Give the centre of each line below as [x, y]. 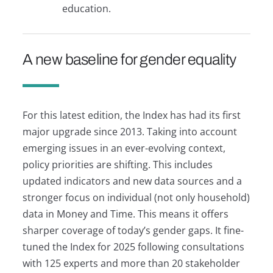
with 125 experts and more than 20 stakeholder [131, 263]
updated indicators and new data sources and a [132, 181]
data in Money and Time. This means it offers [125, 214]
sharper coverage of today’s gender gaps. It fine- [133, 230]
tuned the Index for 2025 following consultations [133, 246]
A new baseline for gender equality [129, 59]
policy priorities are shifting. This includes [117, 164]
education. [87, 8]
